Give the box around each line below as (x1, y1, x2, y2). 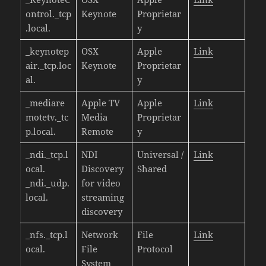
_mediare (25, 96, 65, 109)
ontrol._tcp (25, 7, 71, 20)
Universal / (137, 148, 183, 160)
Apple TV (81, 96, 120, 109)
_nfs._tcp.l (25, 228, 68, 240)
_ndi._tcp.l (25, 148, 68, 160)
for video (81, 176, 121, 189)
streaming (81, 191, 124, 203)
